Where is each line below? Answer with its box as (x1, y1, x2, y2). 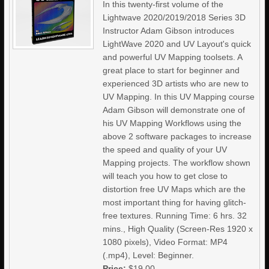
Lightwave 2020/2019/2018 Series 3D (103, 13, 246, 22)
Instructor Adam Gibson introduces (103, 26, 235, 35)
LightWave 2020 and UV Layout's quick (103, 39, 252, 49)
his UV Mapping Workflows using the (103, 118, 242, 128)
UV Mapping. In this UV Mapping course (103, 92, 255, 101)
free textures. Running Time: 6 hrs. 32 (103, 211, 247, 220)
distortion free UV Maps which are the (103, 184, 246, 194)
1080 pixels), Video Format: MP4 (103, 237, 228, 247)
